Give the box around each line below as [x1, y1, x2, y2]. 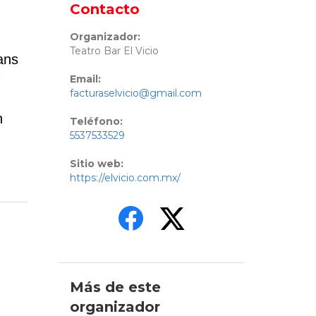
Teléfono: [69, 115, 123, 128]
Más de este [69, 279, 161, 296]
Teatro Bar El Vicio [69, 44, 159, 58]
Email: [69, 73, 101, 86]
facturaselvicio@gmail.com [69, 87, 202, 100]
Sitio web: [69, 157, 123, 171]
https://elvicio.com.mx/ [69, 171, 181, 185]
